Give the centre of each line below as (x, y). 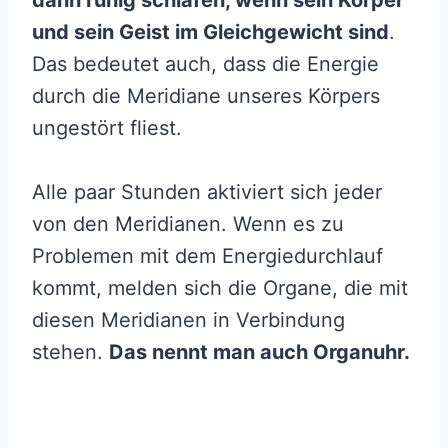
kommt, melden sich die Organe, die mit (220, 287)
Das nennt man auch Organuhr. (259, 351)
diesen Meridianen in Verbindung (188, 319)
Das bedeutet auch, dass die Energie (205, 63)
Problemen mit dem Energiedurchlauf (207, 255)
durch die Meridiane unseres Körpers (206, 95)
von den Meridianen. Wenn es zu (188, 223)
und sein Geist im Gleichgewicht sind (210, 31)
